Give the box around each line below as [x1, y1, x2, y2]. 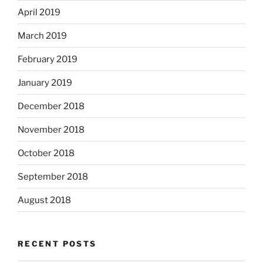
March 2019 [18, 30, 67, 41]
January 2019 [18, 77, 72, 88]
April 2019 [18, 6, 60, 18]
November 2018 [18, 124, 85, 135]
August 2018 [18, 194, 71, 205]
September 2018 [18, 171, 88, 182]
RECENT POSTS [18, 239, 97, 249]
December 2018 [18, 100, 85, 112]
